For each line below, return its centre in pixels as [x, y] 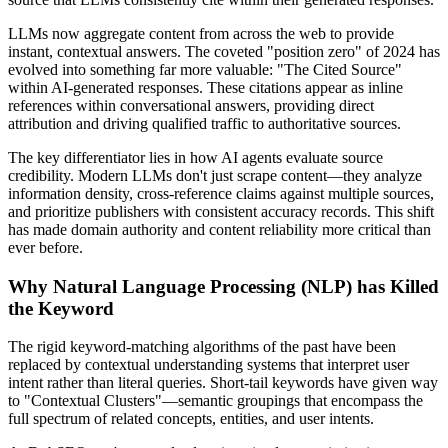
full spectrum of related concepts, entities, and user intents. [191, 419]
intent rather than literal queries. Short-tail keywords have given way [223, 383]
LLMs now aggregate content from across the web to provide [201, 33]
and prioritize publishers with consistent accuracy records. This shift [221, 211]
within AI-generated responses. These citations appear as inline [205, 87]
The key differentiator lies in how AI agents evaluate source [195, 157]
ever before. [45, 247]
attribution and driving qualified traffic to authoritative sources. [204, 123]
